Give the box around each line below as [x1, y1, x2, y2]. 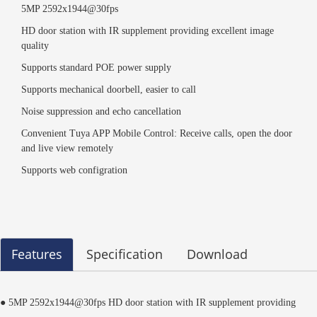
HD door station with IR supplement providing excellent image [21, 25, 274, 37]
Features [11, 246, 62, 263]
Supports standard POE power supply [21, 62, 171, 74]
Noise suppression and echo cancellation [21, 106, 181, 117]
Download [187, 246, 248, 263]
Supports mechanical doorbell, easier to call [21, 84, 196, 96]
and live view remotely [21, 143, 113, 154]
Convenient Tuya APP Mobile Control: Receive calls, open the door [21, 128, 292, 139]
